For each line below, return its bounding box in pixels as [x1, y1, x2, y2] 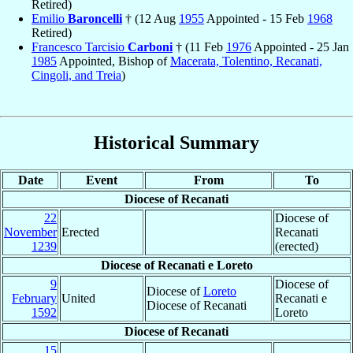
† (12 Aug [122, 11, 179, 25]
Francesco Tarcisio [32, 39, 128, 54]
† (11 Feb [173, 39, 226, 54]
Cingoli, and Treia [32, 68, 121, 82]
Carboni [128, 39, 173, 54]
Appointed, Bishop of [57, 54, 170, 68]
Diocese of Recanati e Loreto [100, 258, 253, 273]
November [4, 225, 57, 240]
